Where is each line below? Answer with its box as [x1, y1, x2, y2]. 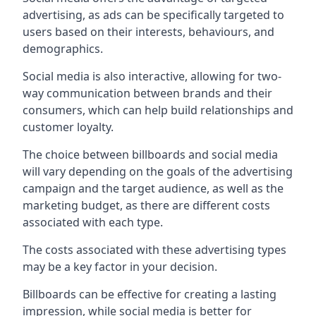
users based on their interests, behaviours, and [23, 23, 274, 39]
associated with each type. [23, 214, 163, 230]
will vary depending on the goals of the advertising [23, 163, 293, 179]
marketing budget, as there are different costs [23, 197, 270, 213]
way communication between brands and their [23, 85, 272, 101]
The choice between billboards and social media [23, 146, 278, 162]
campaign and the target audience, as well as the [23, 180, 284, 196]
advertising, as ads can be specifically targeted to [23, 6, 284, 23]
